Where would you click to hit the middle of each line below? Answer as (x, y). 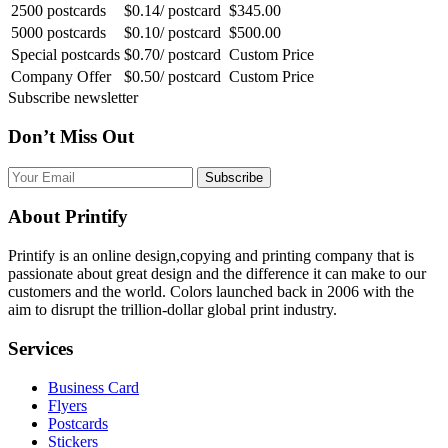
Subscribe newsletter (73, 98)
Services (40, 348)
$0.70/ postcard (172, 55)
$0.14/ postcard (172, 11)
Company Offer (61, 77)
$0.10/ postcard (172, 33)
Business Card (93, 387)
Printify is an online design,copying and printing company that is (211, 256)
